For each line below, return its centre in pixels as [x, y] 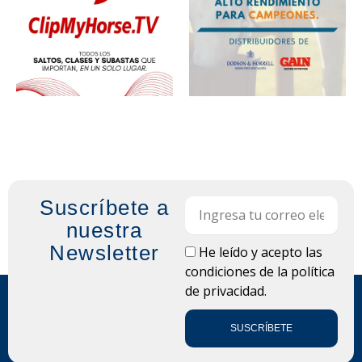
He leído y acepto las [260, 252]
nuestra [104, 230]
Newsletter [105, 253]
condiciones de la [238, 271]
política [312, 271]
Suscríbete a [105, 207]
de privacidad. [225, 290]
